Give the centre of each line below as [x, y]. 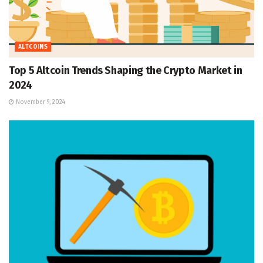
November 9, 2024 [40, 102]
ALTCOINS [33, 47]
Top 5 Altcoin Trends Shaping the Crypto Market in [126, 70]
